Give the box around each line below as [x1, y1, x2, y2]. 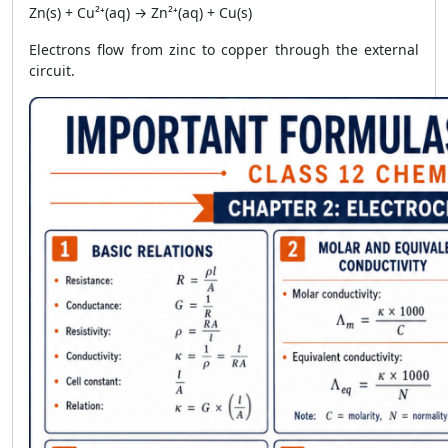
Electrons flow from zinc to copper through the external [29, 40, 419, 59]
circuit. [29, 61, 75, 80]
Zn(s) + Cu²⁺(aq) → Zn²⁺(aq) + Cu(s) [29, 3, 252, 22]
